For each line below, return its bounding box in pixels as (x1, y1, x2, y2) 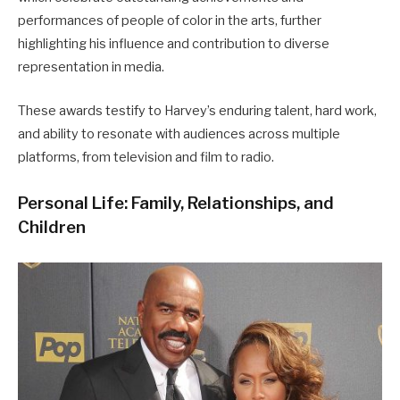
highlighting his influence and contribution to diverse (18, 36, 329, 53)
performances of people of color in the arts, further (18, 12, 321, 29)
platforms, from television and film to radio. (18, 148, 274, 165)
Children (18, 216, 86, 237)
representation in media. (18, 59, 164, 76)
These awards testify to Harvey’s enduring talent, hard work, (18, 102, 377, 119)
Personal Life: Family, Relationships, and (18, 192, 334, 213)
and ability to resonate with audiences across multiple (18, 125, 340, 142)
